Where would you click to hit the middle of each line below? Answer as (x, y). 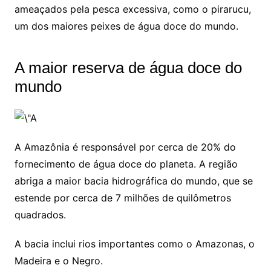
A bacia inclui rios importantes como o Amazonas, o (134, 243)
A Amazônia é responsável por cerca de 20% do (125, 147)
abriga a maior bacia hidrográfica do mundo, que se (133, 181)
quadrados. (40, 214)
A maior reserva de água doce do (128, 67)
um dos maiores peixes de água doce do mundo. (126, 26)
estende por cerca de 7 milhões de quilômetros (122, 198)
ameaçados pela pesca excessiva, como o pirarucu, (132, 9)
